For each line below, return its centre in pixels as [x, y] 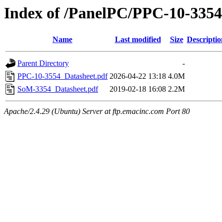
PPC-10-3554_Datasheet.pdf [62, 76]
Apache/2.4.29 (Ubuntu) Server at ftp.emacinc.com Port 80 [97, 111]
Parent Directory [43, 63]
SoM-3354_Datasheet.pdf [58, 89]
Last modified [138, 40]
